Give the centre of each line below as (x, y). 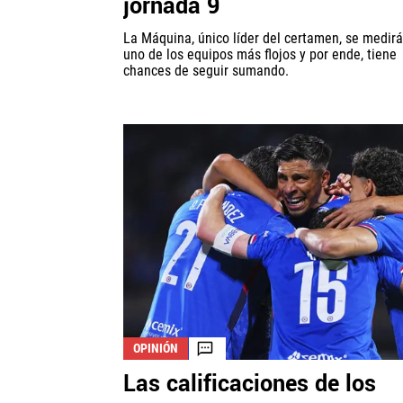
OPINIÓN (156, 349)
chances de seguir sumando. (206, 71)
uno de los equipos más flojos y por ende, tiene (260, 55)
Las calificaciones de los (250, 385)
